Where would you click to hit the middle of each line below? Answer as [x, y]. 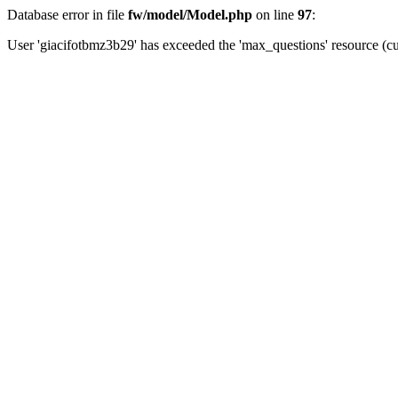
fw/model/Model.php [190, 15]
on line [275, 15]
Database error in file [68, 15]
